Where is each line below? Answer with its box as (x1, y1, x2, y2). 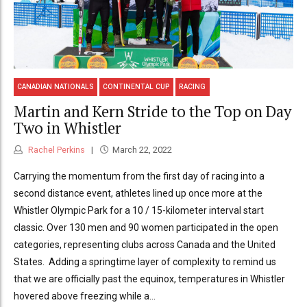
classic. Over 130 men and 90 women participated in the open (14, 222, 278, 234)
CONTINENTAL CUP (103, 83, 171, 91)
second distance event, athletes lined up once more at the (14, 188, 262, 199)
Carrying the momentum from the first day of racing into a (14, 171, 265, 182)
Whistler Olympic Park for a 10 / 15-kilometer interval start (14, 205, 264, 217)
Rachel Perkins (26, 145, 85, 156)
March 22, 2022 (112, 145, 172, 156)
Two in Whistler (14, 117, 121, 138)
